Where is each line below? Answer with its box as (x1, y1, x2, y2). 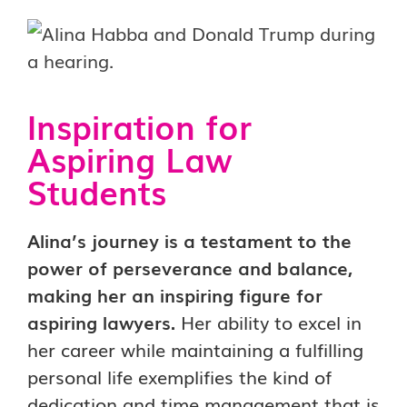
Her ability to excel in (181, 308, 362, 335)
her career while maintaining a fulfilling (27, 335, 363, 362)
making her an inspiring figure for (27, 281, 323, 308)
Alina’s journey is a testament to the (27, 226, 352, 253)
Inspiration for (27, 102, 252, 150)
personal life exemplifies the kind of (27, 362, 332, 390)
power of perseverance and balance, (27, 253, 352, 281)
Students (27, 167, 166, 215)
